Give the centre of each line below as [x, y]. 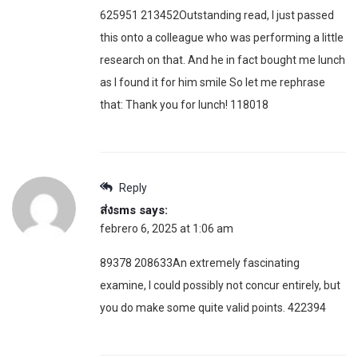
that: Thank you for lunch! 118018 [184, 105]
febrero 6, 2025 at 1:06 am [167, 229]
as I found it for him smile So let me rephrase [213, 83]
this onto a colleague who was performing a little [222, 38]
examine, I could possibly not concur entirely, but [220, 286]
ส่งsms [118, 211]
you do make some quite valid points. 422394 [213, 308]
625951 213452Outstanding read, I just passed [217, 16]
